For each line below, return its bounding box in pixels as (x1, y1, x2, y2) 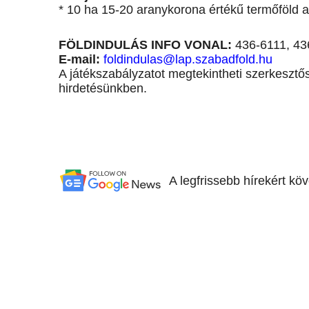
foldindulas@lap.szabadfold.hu (103, 52, 272, 67)
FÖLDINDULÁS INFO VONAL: (59, 38, 232, 52)
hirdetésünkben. (59, 81, 147, 96)
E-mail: (59, 52, 100, 67)
